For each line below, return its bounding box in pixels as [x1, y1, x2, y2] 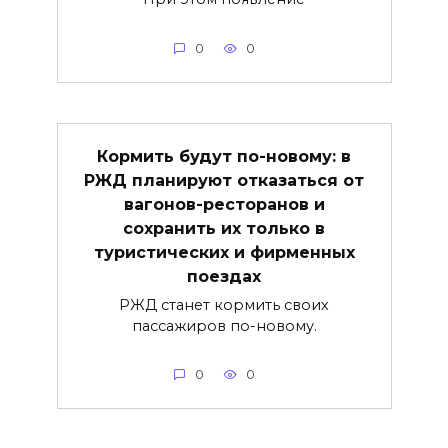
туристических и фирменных [93, 242, 355, 262]
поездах [187, 266, 261, 286]
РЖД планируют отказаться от [84, 170, 364, 190]
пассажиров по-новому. [131, 316, 317, 335]
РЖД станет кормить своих [119, 295, 329, 314]
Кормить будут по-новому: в [97, 146, 351, 166]
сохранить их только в [123, 218, 325, 238]
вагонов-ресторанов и [123, 194, 325, 214]
